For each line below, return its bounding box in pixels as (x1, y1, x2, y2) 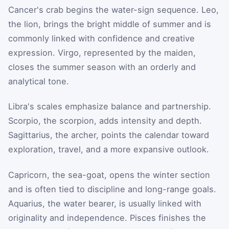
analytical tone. (8, 76, 69, 86)
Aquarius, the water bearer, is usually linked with (8, 198, 201, 209)
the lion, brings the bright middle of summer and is (8, 18, 211, 29)
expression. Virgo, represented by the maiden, (8, 47, 196, 58)
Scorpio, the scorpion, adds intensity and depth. (8, 116, 202, 126)
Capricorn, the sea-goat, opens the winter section (8, 169, 210, 180)
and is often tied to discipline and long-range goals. (8, 184, 216, 194)
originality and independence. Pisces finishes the (8, 212, 206, 223)
